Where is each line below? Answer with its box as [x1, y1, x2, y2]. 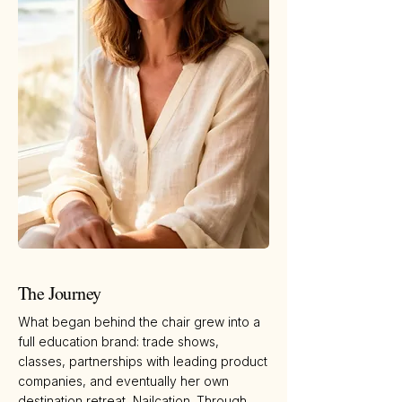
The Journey [18, 281, 101, 306]
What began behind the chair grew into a [18, 314, 260, 330]
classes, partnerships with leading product [18, 354, 267, 370]
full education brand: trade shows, [18, 334, 219, 350]
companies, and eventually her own [18, 373, 229, 389]
